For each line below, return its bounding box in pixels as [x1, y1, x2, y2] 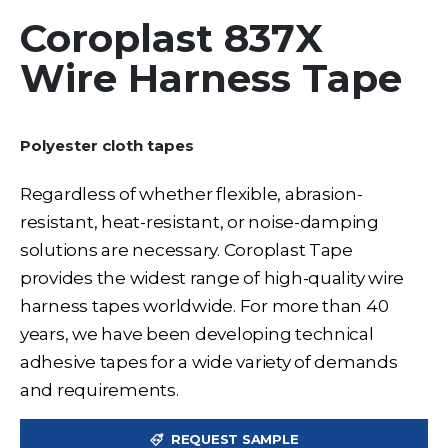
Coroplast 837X [20, 14, 323, 62]
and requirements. [20, 378, 179, 400]
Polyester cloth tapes [20, 135, 194, 155]
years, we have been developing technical [20, 322, 374, 344]
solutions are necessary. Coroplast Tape [20, 238, 353, 260]
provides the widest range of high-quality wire [20, 266, 405, 288]
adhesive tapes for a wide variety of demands [20, 350, 398, 372]
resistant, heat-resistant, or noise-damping [20, 210, 379, 232]
